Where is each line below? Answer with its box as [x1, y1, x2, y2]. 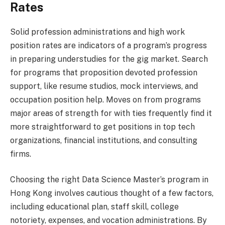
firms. [10, 149, 31, 159]
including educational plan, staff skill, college [10, 202, 179, 212]
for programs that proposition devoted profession [10, 67, 197, 77]
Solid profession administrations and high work [10, 27, 185, 37]
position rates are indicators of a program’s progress [10, 40, 207, 50]
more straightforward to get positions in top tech [10, 122, 195, 132]
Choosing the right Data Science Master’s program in [10, 175, 208, 185]
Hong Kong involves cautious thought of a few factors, [10, 188, 213, 198]
